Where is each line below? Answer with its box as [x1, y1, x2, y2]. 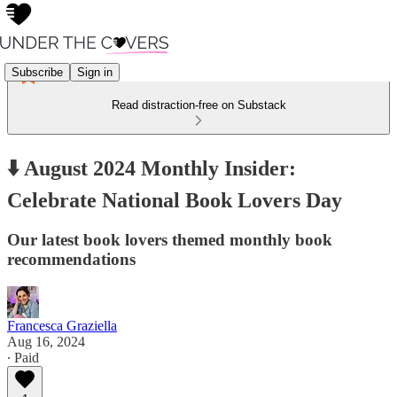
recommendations [7, 249, 136, 269]
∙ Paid [7, 349, 39, 365]
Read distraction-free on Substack [111, 98, 286, 112]
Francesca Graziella [7, 317, 117, 333]
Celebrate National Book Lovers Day [7, 188, 342, 212]
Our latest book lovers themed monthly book [7, 230, 332, 249]
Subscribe [12, 65, 63, 79]
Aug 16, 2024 [7, 333, 85, 349]
